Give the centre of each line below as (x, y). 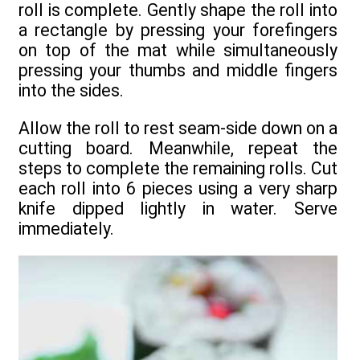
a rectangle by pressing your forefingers (178, 31)
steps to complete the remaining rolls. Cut (178, 168)
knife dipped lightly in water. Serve (178, 208)
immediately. (66, 228)
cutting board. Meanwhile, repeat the (178, 148)
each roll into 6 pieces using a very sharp (178, 188)
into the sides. (71, 91)
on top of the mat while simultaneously (178, 51)
